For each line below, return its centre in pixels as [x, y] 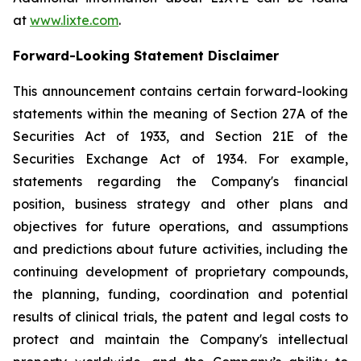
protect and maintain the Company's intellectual [180, 339]
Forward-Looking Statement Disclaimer [146, 56]
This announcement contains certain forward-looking [180, 91]
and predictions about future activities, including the [180, 249]
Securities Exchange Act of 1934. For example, [180, 159]
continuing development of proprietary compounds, [180, 272]
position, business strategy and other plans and [180, 204]
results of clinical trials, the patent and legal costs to [180, 317]
